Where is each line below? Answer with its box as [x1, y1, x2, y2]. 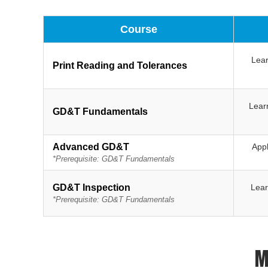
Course [120, 23, 157, 36]
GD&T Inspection [53, 182, 130, 193]
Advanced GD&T [53, 142, 129, 153]
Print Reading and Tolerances [53, 60, 187, 71]
